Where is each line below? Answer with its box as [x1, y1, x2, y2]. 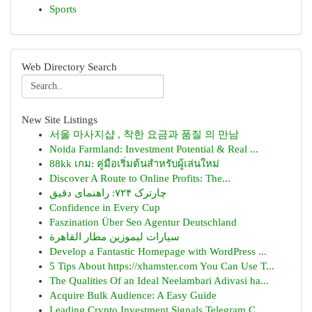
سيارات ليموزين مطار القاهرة [49, 231, 180, 242]
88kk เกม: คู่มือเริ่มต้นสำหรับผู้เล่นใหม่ [49, 158, 219, 169]
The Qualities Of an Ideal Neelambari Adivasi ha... [49, 275, 269, 286]
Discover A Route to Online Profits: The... [49, 173, 231, 184]
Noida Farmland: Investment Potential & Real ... [49, 143, 258, 155]
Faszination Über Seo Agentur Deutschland [49, 217, 237, 228]
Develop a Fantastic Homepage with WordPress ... [49, 246, 267, 257]
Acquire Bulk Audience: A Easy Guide [49, 290, 217, 301]
